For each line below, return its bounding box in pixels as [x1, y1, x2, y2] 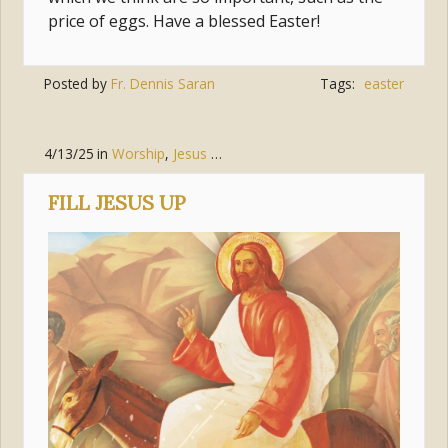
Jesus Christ [173, 143, 212, 163]
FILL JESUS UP [48, 189, 187, 215]
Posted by [43, 74, 111, 94]
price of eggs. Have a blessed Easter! [48, 9, 321, 32]
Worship [112, 143, 166, 163]
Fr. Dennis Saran [110, 74, 215, 94]
